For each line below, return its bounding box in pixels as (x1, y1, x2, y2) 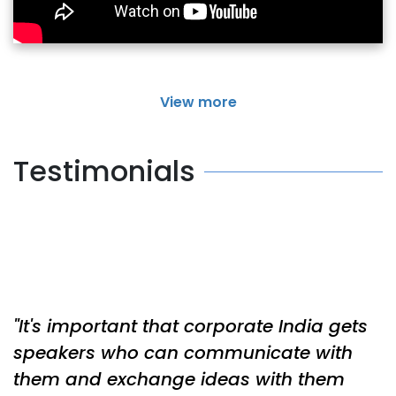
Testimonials (13, 151, 195, 192)
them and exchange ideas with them (13, 366, 345, 392)
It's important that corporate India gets (19, 313, 368, 339)
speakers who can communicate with (13, 339, 353, 365)
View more (159, 92, 237, 113)
